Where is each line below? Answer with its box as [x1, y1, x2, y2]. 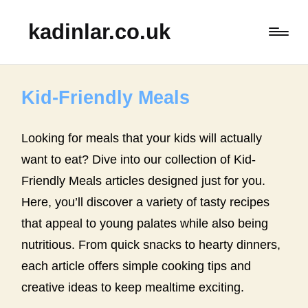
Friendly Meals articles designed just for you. [21, 173, 266, 188]
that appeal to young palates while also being [21, 216, 269, 230]
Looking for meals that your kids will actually [21, 131, 263, 145]
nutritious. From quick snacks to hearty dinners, [21, 237, 281, 252]
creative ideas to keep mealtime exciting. [21, 280, 245, 294]
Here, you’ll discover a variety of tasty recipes [21, 195, 270, 209]
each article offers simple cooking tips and [21, 258, 252, 273]
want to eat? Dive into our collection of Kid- [21, 152, 256, 166]
